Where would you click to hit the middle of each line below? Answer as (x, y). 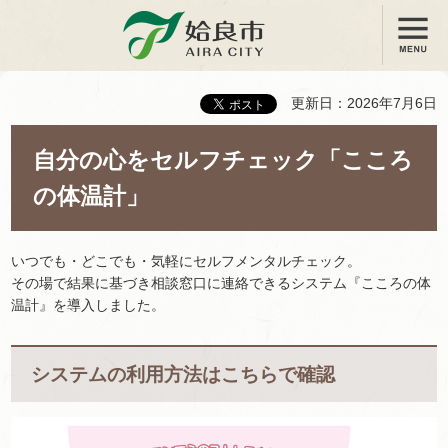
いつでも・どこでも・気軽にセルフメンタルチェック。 (186, 260)
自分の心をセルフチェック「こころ (223, 160)
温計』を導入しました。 (88, 304)
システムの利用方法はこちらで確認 (183, 373)
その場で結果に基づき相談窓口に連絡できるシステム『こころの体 (221, 282)
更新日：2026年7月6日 (364, 103)
